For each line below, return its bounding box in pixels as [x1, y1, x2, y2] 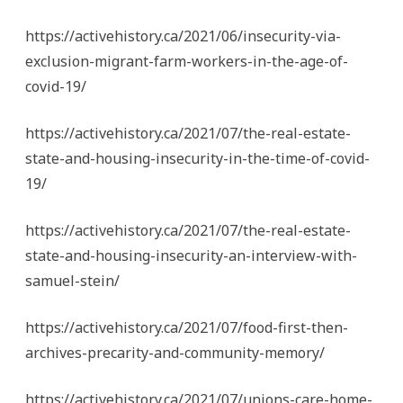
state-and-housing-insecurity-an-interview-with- [25, 246, 357, 266]
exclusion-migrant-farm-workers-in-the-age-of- [25, 51, 348, 72]
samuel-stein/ [25, 271, 120, 291]
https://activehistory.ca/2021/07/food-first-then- [25, 318, 348, 338]
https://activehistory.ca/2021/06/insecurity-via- [25, 26, 341, 47]
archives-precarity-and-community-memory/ [25, 343, 325, 363]
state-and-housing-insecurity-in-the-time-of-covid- [25, 148, 370, 169]
